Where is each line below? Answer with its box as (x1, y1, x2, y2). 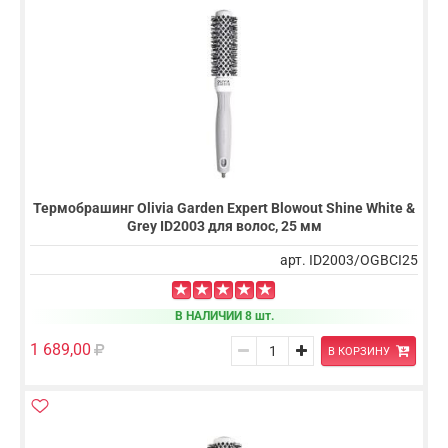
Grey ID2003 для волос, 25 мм (126, 217, 322, 234)
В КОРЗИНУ (327, 344, 390, 358)
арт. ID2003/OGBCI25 (280, 251, 418, 268)
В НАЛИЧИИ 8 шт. (174, 308, 274, 323)
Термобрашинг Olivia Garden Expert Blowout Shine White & (33, 199, 415, 216)
